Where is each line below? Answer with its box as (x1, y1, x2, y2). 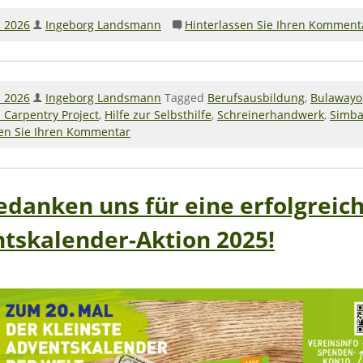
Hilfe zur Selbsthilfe (105, 107, 211, 123)
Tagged (164, 90, 207, 106)
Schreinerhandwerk (217, 107, 324, 123)
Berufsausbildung (207, 90, 305, 106)
